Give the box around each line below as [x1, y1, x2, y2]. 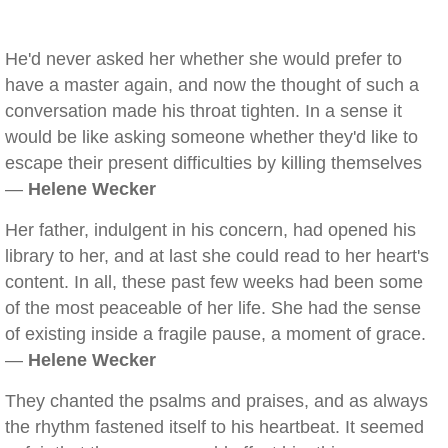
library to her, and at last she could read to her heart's [5, 246, 429, 266]
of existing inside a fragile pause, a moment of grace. [5, 324, 426, 344]
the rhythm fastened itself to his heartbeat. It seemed [5, 417, 424, 437]
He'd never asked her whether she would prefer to [5, 49, 402, 69]
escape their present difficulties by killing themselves [5, 153, 422, 173]
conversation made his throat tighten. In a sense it [5, 101, 402, 121]
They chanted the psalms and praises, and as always [5, 391, 428, 411]
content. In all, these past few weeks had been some [5, 272, 423, 292]
